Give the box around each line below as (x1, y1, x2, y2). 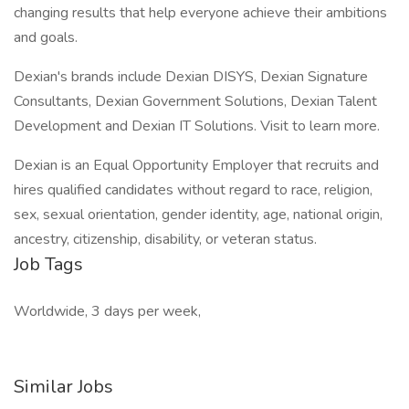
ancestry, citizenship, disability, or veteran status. (14, 229, 317, 249)
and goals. (14, 27, 78, 47)
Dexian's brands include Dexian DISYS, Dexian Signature (14, 67, 368, 87)
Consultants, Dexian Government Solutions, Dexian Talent (14, 91, 377, 111)
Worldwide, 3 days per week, (14, 301, 201, 321)
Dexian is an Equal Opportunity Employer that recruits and (14, 155, 379, 175)
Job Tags (14, 252, 83, 277)
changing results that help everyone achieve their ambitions (14, 3, 387, 23)
